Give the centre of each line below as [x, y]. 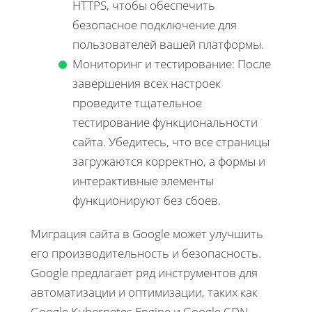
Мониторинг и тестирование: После [172, 63]
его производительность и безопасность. [146, 253]
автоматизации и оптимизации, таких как [144, 292]
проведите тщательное [137, 102]
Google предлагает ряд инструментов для [144, 272]
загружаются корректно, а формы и [169, 161]
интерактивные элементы [143, 180]
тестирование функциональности [165, 122]
